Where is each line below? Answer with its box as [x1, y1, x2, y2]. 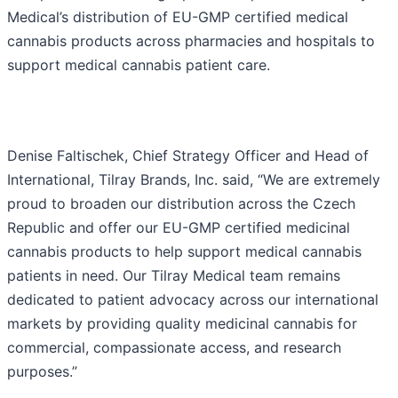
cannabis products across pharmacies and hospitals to [7, 32, 375, 51]
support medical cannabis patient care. [7, 56, 270, 75]
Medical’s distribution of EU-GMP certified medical [7, 8, 348, 27]
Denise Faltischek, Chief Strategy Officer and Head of [7, 147, 369, 165]
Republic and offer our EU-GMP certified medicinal [7, 219, 350, 237]
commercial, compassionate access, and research [7, 338, 341, 357]
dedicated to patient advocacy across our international [7, 291, 378, 309]
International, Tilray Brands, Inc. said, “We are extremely [7, 171, 380, 189]
